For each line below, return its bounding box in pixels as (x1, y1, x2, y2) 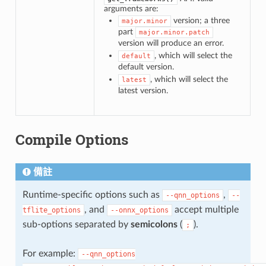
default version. (118, 62, 174, 71)
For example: (22, 248, 78, 258)
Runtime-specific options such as (22, 189, 162, 199)
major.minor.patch (138, 28, 210, 36)
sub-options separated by (22, 219, 131, 229)
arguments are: (103, 4, 159, 13)
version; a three (170, 15, 230, 25)
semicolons (130, 219, 178, 229)
